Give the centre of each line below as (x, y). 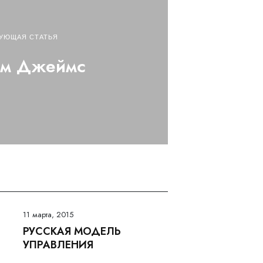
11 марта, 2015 (48, 214)
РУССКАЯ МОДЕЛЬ (72, 231)
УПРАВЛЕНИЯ (58, 245)
